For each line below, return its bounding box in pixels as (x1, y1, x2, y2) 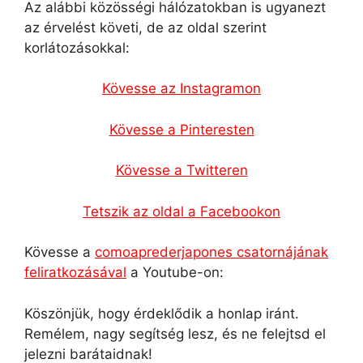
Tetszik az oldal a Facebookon (83, 203, 280, 220)
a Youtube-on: (126, 264, 224, 280)
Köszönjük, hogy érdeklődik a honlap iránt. (24, 305, 299, 322)
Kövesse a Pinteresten (109, 121, 254, 138)
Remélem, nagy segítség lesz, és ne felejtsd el (24, 325, 326, 342)
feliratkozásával (24, 264, 126, 280)
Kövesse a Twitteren (115, 162, 248, 178)
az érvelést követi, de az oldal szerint (24, 19, 267, 36)
